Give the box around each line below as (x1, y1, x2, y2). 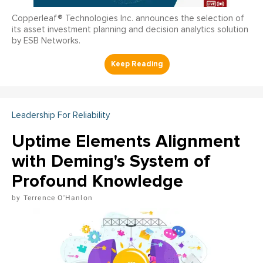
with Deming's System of (12, 150, 210, 172)
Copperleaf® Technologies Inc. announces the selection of (12, 14, 244, 23)
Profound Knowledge (12, 170, 183, 192)
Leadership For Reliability (12, 110, 110, 120)
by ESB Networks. (12, 36, 80, 45)
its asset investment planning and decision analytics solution (12, 25, 248, 34)
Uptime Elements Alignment (12, 130, 240, 152)
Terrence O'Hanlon (23, 193, 93, 202)
